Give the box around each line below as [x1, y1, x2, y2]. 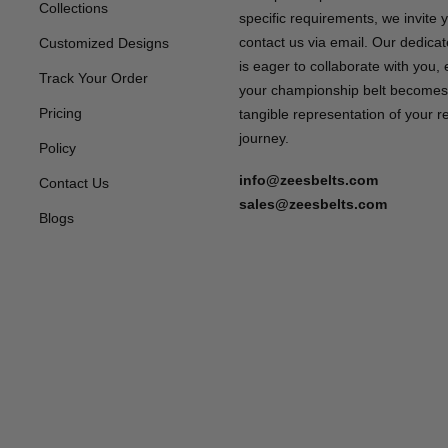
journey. [239, 130, 289, 147]
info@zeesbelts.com [239, 172, 378, 189]
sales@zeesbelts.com [239, 196, 387, 213]
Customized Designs [39, 35, 169, 52]
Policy [39, 140, 76, 157]
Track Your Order [39, 70, 148, 87]
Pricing [39, 105, 82, 122]
